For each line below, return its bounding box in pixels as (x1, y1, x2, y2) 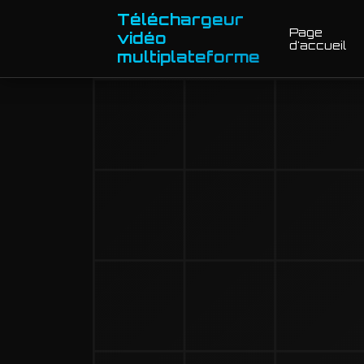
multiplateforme (117, 47, 261, 67)
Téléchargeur (117, 10, 245, 29)
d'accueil (289, 37, 347, 52)
